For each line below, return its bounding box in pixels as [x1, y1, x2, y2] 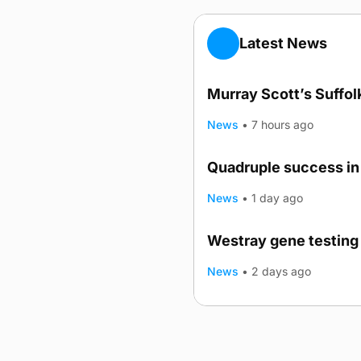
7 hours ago [251, 118, 314, 131]
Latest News [239, 35, 327, 52]
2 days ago [251, 264, 312, 278]
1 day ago [251, 191, 304, 205]
